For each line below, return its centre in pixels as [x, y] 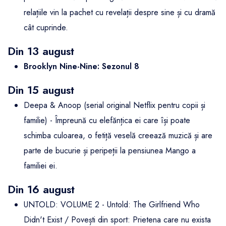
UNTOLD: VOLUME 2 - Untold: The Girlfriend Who [112, 205]
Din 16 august [41, 190]
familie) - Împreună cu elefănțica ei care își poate [107, 121]
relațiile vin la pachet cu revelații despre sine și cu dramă [120, 13]
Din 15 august [41, 90]
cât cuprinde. [46, 28]
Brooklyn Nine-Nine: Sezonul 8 [81, 67]
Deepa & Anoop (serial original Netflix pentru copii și [115, 105]
